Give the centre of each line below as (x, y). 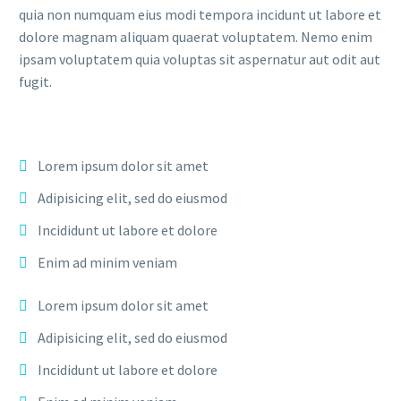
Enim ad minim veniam (107, 263)
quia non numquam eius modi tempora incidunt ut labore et (200, 14)
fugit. (35, 81)
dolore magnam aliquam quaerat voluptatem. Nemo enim (196, 37)
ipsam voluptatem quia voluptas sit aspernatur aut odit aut (200, 59)
